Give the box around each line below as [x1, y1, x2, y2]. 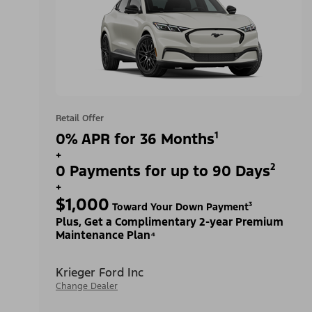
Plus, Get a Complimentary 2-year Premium [56, 214, 283, 228]
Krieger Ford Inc [56, 264, 143, 280]
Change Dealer [56, 280, 118, 292]
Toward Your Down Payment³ [109, 200, 252, 213]
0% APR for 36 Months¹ [56, 129, 219, 148]
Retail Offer [56, 112, 104, 124]
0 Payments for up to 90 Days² [56, 161, 276, 180]
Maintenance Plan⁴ [56, 228, 155, 242]
